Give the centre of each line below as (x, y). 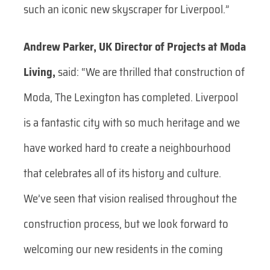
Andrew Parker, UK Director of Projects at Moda (134, 46)
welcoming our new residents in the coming (123, 249)
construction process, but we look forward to (126, 224)
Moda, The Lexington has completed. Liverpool (130, 97)
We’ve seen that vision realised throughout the (130, 198)
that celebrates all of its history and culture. (122, 173)
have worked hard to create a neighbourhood (127, 148)
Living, (39, 72)
